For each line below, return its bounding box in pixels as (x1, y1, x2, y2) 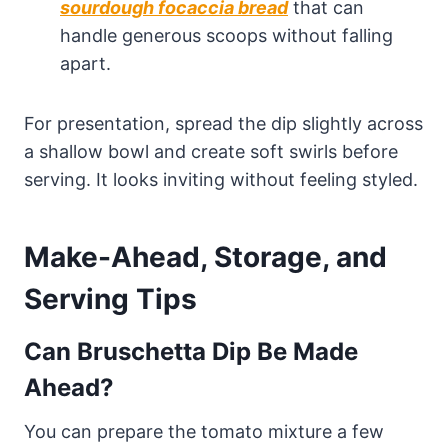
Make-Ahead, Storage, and (24, 239, 387, 274)
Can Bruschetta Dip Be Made (24, 336, 358, 366)
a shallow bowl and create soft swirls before (24, 140, 398, 162)
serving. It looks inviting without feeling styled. (24, 168, 418, 190)
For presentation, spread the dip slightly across (24, 112, 423, 134)
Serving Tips (24, 281, 197, 316)
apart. (60, 52, 111, 74)
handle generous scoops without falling (60, 24, 393, 46)
